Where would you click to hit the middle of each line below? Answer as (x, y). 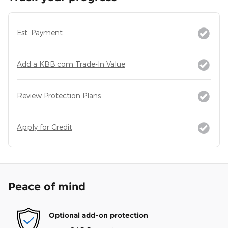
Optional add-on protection (98, 215)
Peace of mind (47, 187)
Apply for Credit (45, 127)
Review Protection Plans (59, 96)
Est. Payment (40, 33)
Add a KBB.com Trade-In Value (71, 64)
